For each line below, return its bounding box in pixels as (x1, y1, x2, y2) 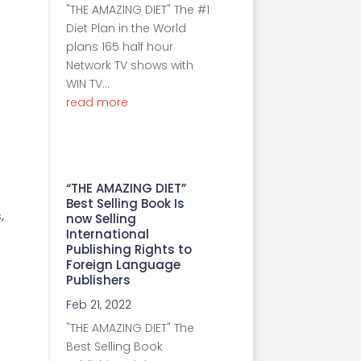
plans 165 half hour (66, 38, 173, 55)
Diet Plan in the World (66, 19, 186, 36)
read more (66, 93, 128, 110)
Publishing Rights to (66, 240, 192, 258)
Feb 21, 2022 (66, 296, 131, 313)
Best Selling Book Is (66, 194, 185, 212)
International (66, 225, 149, 243)
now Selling (66, 210, 136, 227)
